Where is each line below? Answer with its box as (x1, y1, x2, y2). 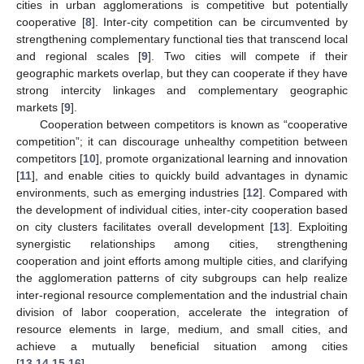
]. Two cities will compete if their (148, 49, 349, 63)
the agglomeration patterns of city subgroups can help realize (16, 271, 348, 284)
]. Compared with (258, 185, 349, 199)
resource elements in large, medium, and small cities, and (16, 322, 348, 336)
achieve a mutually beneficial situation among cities (16, 339, 348, 353)
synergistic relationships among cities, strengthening (16, 236, 348, 250)
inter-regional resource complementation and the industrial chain (16, 288, 348, 301)
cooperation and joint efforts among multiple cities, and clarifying (16, 253, 348, 267)
